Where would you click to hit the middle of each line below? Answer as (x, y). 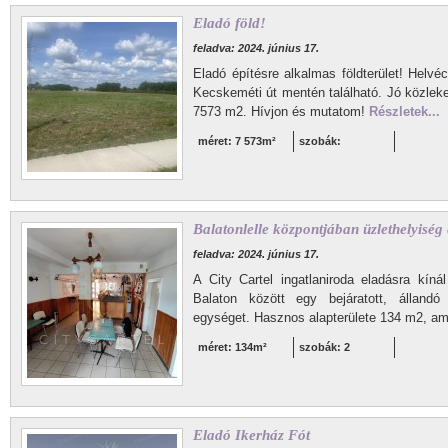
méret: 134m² (232, 347)
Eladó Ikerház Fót (251, 435)
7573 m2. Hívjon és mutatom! (281, 111)
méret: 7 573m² (237, 141)
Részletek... (404, 111)
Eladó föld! (229, 23)
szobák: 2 (324, 347)
